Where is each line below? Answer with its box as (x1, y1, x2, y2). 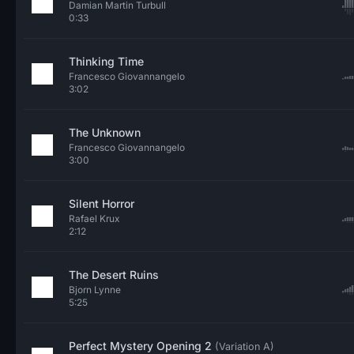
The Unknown (69, 126, 141, 139)
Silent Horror (69, 197, 134, 210)
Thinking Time (69, 55, 144, 68)
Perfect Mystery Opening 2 (69, 339, 215, 352)
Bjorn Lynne (69, 284, 121, 296)
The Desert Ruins (69, 268, 159, 281)
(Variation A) (215, 341, 274, 352)
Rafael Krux (69, 213, 119, 224)
